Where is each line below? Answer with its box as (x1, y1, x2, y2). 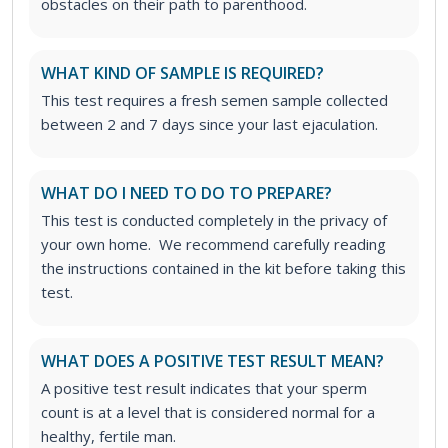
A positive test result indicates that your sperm (41, 378, 367, 399)
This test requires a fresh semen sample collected (41, 90, 388, 111)
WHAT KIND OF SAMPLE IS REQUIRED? (41, 62, 324, 85)
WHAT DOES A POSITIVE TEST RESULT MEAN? (41, 350, 384, 373)
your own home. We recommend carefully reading (41, 234, 386, 255)
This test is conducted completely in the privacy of (41, 210, 387, 231)
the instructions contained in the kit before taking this (41, 258, 406, 279)
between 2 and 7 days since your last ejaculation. (41, 114, 378, 135)
